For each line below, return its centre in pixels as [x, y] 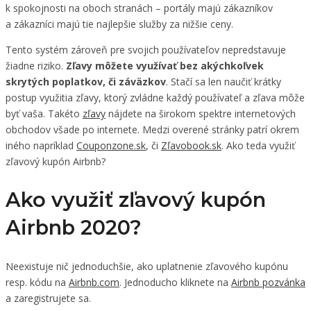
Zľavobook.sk [191, 145]
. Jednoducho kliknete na [175, 282]
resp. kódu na [37, 282]
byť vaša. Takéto [44, 113]
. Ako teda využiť [258, 145]
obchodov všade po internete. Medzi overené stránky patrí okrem [152, 129]
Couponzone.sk [111, 145]
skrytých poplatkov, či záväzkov [86, 81]
